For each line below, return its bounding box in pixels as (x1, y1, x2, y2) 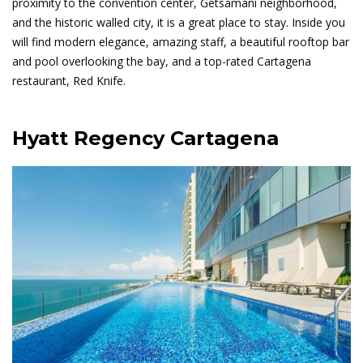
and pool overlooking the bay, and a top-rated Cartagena (12, 53, 311, 70)
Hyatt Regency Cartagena (12, 126, 279, 151)
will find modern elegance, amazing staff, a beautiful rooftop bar (12, 34, 349, 50)
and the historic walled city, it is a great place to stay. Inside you (12, 15, 345, 31)
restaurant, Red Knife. (12, 73, 129, 89)
